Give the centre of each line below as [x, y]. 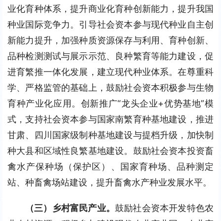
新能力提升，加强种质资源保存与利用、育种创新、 [110, 40]
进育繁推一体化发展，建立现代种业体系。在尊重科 [110, 72]
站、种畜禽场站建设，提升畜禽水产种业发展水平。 [110, 182]
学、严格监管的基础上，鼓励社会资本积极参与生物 [110, 88]
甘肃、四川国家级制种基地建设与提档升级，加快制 [110, 135]
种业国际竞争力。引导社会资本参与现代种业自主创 [110, 24]
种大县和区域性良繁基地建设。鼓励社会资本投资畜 [110, 151]
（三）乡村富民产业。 [70, 208]
